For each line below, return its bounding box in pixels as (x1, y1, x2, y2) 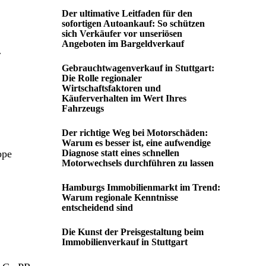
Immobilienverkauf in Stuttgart (62, 237, 188, 247)
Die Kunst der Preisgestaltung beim (62, 227, 204, 237)
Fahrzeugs (62, 103, 104, 113)
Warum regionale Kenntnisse (62, 192, 178, 202)
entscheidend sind (62, 202, 133, 213)
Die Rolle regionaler (62, 73, 142, 83)
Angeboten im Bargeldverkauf (62, 39, 184, 49)
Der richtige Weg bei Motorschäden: (62, 128, 208, 138)
